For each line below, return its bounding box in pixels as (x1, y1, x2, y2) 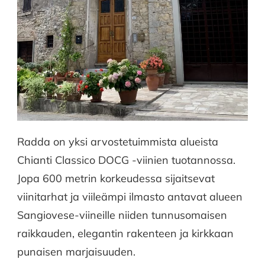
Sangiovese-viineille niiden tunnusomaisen (17, 208, 227, 222)
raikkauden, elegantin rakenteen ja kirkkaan (17, 226, 234, 240)
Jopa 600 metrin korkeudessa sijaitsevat (17, 171, 215, 185)
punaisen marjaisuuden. (17, 244, 135, 258)
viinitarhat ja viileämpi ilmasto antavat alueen (17, 189, 243, 203)
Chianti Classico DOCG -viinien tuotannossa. (17, 153, 235, 167)
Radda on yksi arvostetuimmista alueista (17, 134, 218, 148)
